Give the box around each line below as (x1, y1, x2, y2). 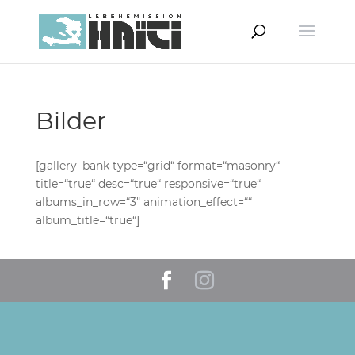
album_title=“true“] (35, 213, 139, 227)
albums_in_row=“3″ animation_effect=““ (35, 195, 252, 209)
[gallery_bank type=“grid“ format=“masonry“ (35, 158, 280, 173)
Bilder (35, 106, 106, 136)
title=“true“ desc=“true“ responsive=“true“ (35, 177, 261, 191)
